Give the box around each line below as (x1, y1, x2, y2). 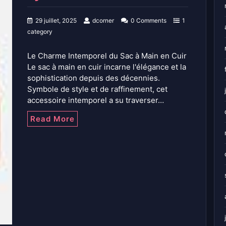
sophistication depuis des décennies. (27, 73, 160, 83)
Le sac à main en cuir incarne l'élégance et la (27, 62, 186, 72)
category (27, 28, 52, 36)
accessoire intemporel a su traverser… (27, 95, 164, 105)
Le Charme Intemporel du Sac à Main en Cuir (27, 51, 187, 61)
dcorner (92, 17, 114, 25)
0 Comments (131, 17, 166, 25)
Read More (30, 114, 75, 124)
